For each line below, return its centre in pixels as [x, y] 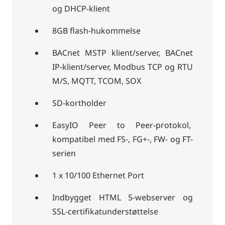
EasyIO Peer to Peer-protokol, [123, 125]
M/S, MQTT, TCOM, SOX [97, 81]
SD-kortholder [79, 103]
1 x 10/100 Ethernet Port [98, 176]
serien [64, 153]
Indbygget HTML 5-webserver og [123, 198]
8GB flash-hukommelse [96, 31]
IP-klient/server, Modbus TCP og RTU [123, 67]
